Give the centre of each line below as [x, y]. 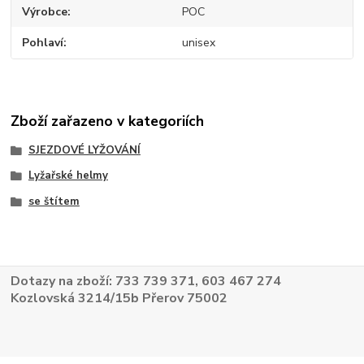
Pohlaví [43, 43]
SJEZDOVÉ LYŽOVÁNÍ [84, 150]
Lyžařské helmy [68, 176]
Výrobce [45, 11]
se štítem [54, 202]
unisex [198, 43]
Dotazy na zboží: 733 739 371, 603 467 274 [146, 282]
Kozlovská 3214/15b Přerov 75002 [119, 299]
